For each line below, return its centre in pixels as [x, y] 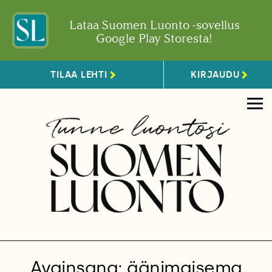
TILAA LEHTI [79, 74]
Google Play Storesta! [154, 38]
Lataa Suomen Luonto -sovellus [154, 25]
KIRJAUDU [215, 74]
